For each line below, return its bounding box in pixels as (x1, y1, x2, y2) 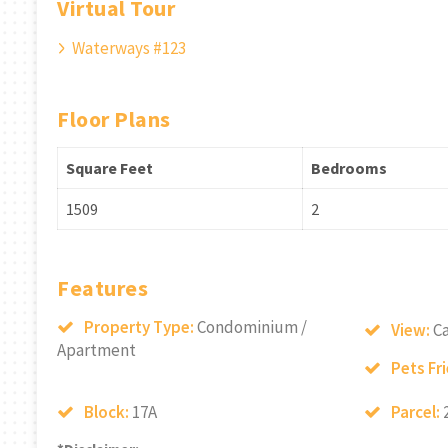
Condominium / (197, 316, 307, 339)
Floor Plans (57, 105, 171, 134)
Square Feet (66, 158, 153, 179)
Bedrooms (311, 158, 387, 179)
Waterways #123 (72, 37, 186, 60)
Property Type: (84, 316, 197, 339)
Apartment (57, 339, 136, 362)
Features (57, 274, 148, 303)
